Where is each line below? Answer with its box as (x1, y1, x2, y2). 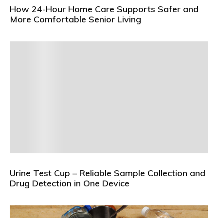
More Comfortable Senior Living (10, 14, 141, 25)
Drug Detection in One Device (10, 177, 129, 189)
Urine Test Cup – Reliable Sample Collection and (10, 167, 205, 179)
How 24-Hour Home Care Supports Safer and (10, 3, 199, 15)
